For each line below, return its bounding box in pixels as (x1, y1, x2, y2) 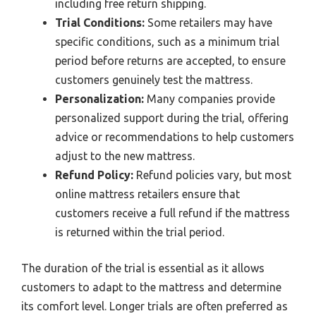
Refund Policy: (55, 169, 133, 182)
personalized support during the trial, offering (55, 111, 288, 125)
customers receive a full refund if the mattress (55, 207, 290, 220)
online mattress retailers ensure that (55, 188, 240, 201)
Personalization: (55, 92, 144, 106)
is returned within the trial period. (55, 226, 224, 239)
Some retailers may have (145, 16, 272, 30)
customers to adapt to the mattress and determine (21, 281, 281, 294)
